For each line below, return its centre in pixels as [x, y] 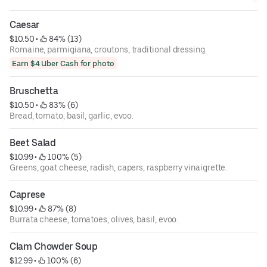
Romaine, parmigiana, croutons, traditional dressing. [108, 50]
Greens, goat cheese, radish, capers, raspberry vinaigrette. [119, 168]
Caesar [25, 25]
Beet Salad [33, 143]
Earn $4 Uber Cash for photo [63, 63]
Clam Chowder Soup [54, 247]
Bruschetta [34, 91]
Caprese [27, 195]
